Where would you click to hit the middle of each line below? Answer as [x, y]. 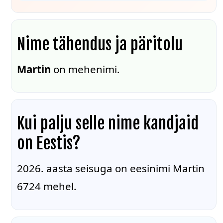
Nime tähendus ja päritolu [100, 44]
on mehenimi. [86, 69]
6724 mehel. [47, 186]
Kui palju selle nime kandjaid [108, 123]
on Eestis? [49, 143]
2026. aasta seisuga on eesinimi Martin [111, 168]
